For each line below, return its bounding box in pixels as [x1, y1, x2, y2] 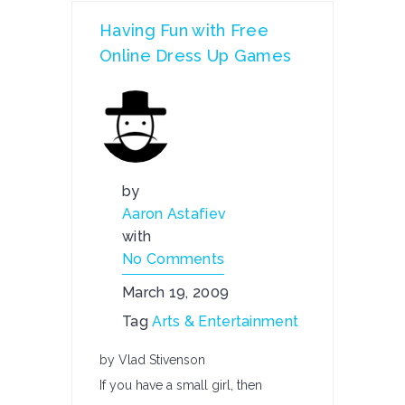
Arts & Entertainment [152, 313, 299, 330]
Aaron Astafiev [122, 205, 227, 222]
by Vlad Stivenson [99, 353, 205, 367]
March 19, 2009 [122, 284, 230, 301]
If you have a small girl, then [99, 378, 262, 392]
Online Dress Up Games [99, 46, 292, 65]
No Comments [122, 250, 225, 268]
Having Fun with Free [99, 21, 269, 40]
